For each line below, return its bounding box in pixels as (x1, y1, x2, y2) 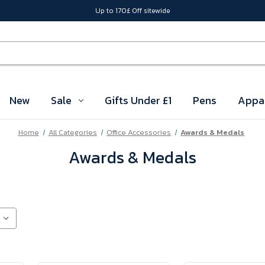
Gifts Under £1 (104, 92, 172, 108)
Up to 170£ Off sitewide (95, 5, 170, 16)
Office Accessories (106, 127, 172, 138)
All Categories (48, 127, 97, 138)
